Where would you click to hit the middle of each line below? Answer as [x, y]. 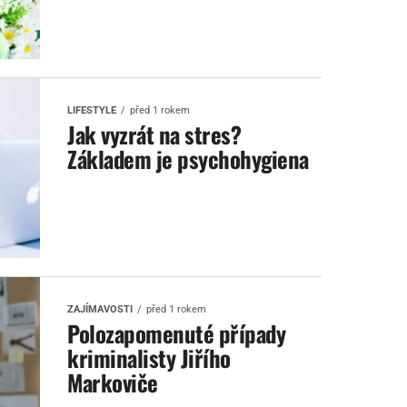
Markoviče [113, 382]
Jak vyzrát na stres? [154, 134]
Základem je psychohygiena [188, 159]
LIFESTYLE [92, 110]
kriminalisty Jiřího [149, 357]
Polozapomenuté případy [177, 333]
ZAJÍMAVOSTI [100, 309]
